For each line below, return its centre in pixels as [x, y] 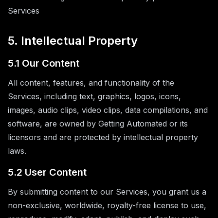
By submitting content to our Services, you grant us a [107, 192]
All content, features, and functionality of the [91, 83]
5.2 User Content [47, 172]
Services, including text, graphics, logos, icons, [94, 96]
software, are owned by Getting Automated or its [98, 124]
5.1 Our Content [44, 63]
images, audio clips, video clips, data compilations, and [108, 110]
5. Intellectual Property [73, 41]
